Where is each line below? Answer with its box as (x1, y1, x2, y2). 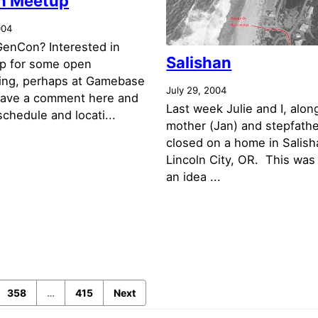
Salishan (166, 53, 232, 72)
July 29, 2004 (166, 84, 227, 96)
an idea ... (166, 169, 221, 184)
